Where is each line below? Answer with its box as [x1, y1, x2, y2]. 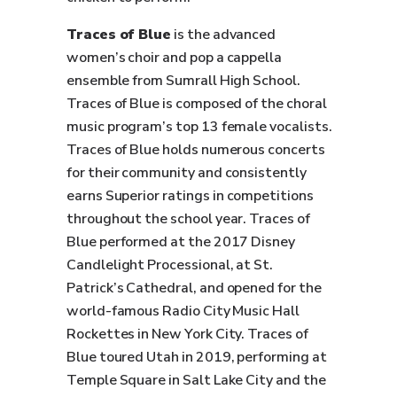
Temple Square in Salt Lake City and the [66, 370, 326, 390]
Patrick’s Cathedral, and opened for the [66, 278, 322, 298]
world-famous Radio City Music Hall [66, 301, 300, 321]
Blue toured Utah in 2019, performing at [66, 347, 327, 367]
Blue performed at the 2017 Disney [66, 232, 295, 252]
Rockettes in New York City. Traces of [66, 324, 308, 344]
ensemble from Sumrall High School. [66, 71, 300, 90]
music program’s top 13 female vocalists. [66, 117, 332, 136]
